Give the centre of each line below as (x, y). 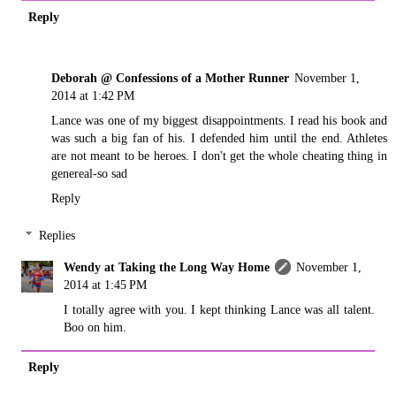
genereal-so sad (89, 174)
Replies (57, 236)
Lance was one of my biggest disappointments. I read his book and (219, 121)
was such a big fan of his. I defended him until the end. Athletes (219, 138)
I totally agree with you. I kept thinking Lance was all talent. (219, 310)
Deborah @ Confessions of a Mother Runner (170, 78)
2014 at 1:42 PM (93, 96)
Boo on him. (95, 327)
